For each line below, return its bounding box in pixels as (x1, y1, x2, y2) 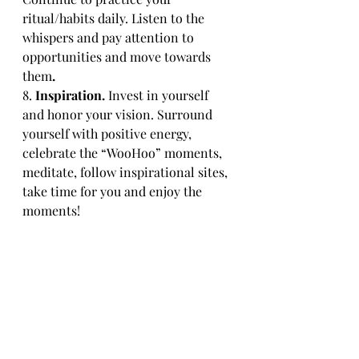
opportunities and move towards (22, 48, 214, 65)
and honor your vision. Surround (22, 106, 216, 123)
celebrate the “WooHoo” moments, (22, 144, 225, 161)
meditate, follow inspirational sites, (22, 163, 231, 180)
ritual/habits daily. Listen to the (22, 10, 208, 26)
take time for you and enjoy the (22, 183, 205, 200)
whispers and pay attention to (22, 29, 197, 46)
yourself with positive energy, (22, 125, 195, 142)
